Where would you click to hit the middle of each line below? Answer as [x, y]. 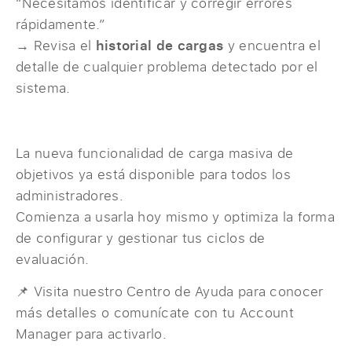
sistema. [43, 88]
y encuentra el [272, 46]
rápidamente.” [60, 24]
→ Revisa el [56, 46]
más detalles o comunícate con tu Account [155, 313]
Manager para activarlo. [91, 334]
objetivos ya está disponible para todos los [153, 174]
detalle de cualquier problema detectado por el [167, 67]
